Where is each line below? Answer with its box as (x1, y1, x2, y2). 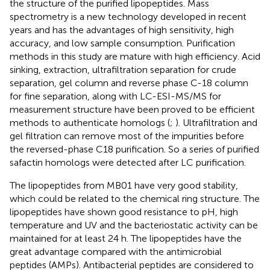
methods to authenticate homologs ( (10, 117, 170, 129)
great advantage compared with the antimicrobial (10, 246, 222, 258)
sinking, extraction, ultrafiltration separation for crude (10, 64, 236, 76)
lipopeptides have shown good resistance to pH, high (10, 206, 238, 218)
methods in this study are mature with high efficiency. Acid (10, 51, 260, 63)
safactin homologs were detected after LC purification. (10, 157, 246, 169)
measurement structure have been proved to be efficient (10, 104, 255, 116)
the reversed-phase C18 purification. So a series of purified (10, 143, 259, 155)
